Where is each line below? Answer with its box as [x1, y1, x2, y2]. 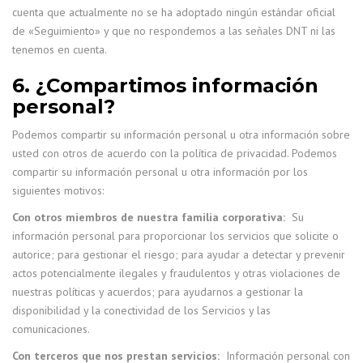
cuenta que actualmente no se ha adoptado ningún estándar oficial [12, 5, 335, 19]
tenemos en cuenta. [12, 42, 107, 57]
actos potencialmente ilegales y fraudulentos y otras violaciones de [12, 266, 340, 280]
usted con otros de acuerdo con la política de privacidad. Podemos [12, 146, 337, 160]
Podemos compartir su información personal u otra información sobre [12, 127, 350, 142]
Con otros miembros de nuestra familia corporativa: [12, 210, 285, 224]
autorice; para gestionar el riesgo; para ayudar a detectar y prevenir [12, 247, 345, 262]
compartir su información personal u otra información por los [12, 164, 308, 179]
